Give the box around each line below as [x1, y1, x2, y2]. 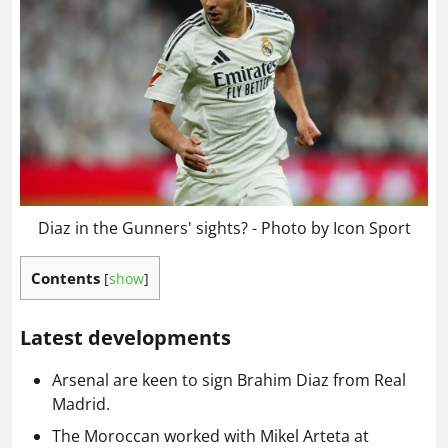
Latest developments [20, 324, 231, 352]
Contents [31, 268, 100, 289]
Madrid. [52, 393, 110, 416]
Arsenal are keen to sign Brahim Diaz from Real [52, 369, 406, 392]
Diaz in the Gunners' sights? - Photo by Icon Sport [37, 217, 411, 240]
